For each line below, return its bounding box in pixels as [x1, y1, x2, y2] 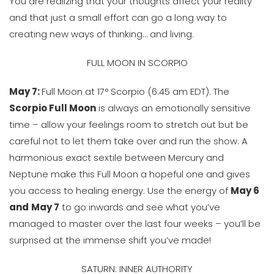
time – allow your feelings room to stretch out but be [9, 118, 248, 131]
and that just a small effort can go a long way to [9, 11, 227, 24]
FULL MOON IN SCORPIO [86, 56, 188, 69]
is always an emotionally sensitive [96, 102, 251, 114]
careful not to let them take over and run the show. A [9, 135, 248, 147]
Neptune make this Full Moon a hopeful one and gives [9, 168, 250, 180]
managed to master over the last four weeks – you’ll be [9, 217, 261, 230]
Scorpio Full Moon [9, 102, 96, 114]
